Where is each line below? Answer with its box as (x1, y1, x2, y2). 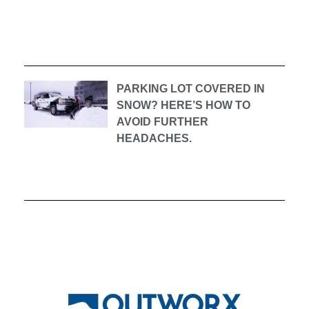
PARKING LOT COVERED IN (116, 83, 265, 95)
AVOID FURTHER (116, 116, 208, 128)
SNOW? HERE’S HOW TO (116, 99, 250, 112)
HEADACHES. (116, 132, 192, 145)
